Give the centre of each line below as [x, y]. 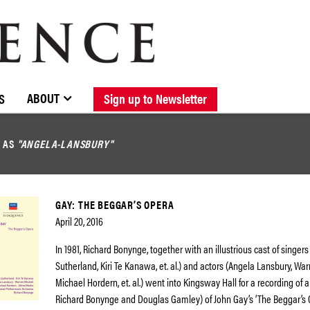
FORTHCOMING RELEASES [247, 89]
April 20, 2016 [79, 221]
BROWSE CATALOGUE [53, 89]
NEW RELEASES [145, 89]
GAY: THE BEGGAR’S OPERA [115, 204]
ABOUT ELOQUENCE [172, 89]
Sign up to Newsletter [155, 98]
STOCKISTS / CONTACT [69, 89]
